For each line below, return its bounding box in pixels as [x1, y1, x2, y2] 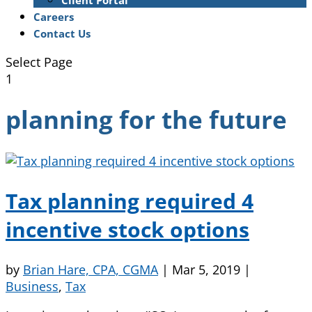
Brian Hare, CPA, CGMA [23, 260, 158, 278]
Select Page [6, 54, 72, 70]
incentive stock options [6, 214, 249, 244]
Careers [33, 10, 74, 24]
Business [6, 277, 58, 295]
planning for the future [6, 103, 287, 136]
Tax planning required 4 [6, 186, 253, 215]
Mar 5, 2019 [172, 260, 240, 278]
